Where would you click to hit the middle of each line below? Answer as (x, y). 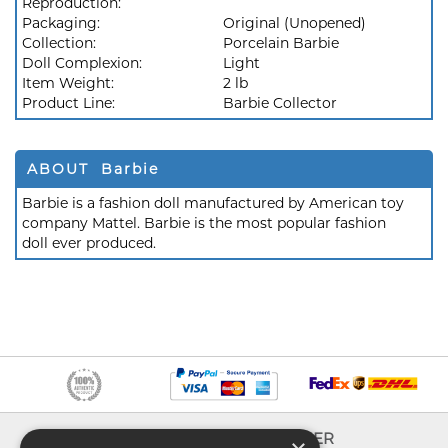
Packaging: (63, 23)
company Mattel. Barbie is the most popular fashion (204, 223)
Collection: (61, 43)
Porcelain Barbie (281, 43)
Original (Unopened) (294, 23)
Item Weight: (70, 83)
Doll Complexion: (84, 63)
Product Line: (70, 103)
